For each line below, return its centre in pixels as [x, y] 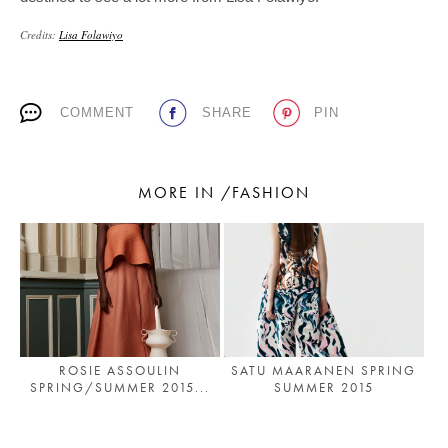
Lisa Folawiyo [91, 34]
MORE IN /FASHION [224, 192]
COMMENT [97, 112]
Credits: [39, 34]
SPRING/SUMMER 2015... [119, 387]
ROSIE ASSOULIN [119, 370]
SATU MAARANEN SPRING [324, 370]
